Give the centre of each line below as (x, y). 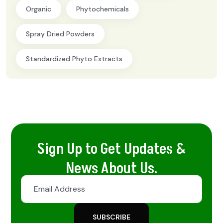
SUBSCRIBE (111, 217)
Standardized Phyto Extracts (74, 59)
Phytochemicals (103, 9)
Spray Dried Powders (60, 34)
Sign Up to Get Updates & (111, 150)
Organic (39, 9)
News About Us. (111, 169)
